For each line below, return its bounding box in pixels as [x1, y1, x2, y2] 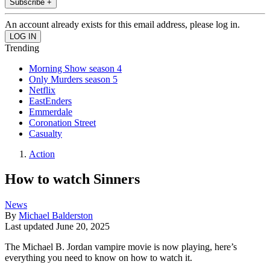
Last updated [5, 221, 56, 232]
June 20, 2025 [56, 221, 110, 232]
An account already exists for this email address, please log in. [5, 19, 240, 30]
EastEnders [29, 95, 72, 106]
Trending [5, 42, 39, 53]
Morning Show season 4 [29, 63, 122, 74]
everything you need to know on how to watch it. [5, 253, 192, 263]
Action [29, 148, 55, 159]
